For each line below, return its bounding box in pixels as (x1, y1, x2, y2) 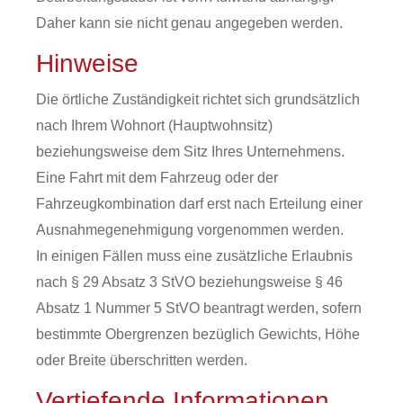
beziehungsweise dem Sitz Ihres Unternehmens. (36, 144, 345, 159)
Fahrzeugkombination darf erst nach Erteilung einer (36, 196, 363, 211)
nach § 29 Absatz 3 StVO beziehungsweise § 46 (36, 274, 343, 290)
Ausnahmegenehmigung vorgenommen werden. (36, 222, 344, 237)
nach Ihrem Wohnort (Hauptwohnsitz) (36, 118, 273, 133)
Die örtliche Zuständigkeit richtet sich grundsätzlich (36, 92, 360, 107)
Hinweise (36, 49, 139, 77)
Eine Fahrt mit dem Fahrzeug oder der (36, 170, 278, 185)
